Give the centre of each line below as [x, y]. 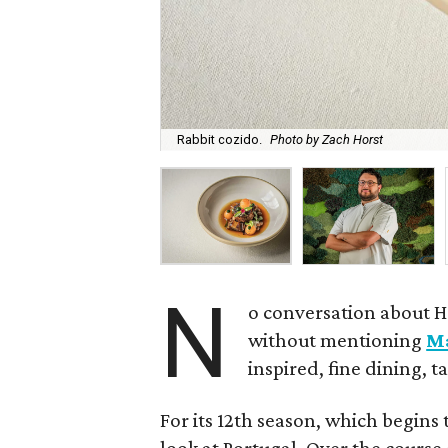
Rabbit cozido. [219, 139]
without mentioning [337, 340]
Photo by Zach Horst [326, 139]
